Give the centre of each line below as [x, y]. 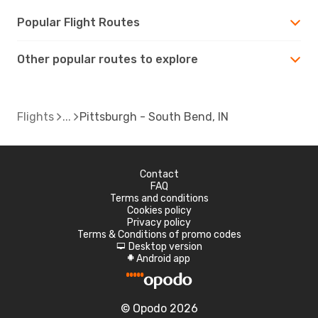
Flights [35, 116]
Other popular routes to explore [108, 59]
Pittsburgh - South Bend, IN [154, 116]
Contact [159, 174]
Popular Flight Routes [78, 22]
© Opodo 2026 [159, 308]
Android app [163, 258]
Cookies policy [159, 210]
